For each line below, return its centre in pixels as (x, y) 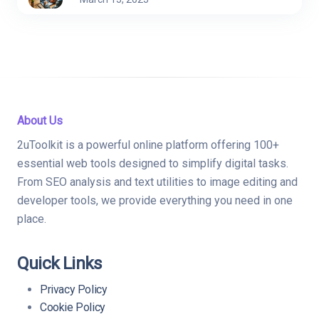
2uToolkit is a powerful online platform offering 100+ (148, 145)
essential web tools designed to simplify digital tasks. (153, 164)
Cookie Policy (73, 308)
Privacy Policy (74, 290)
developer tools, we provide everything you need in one (155, 201)
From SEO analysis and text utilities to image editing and (157, 182)
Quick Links (60, 263)
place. (32, 219)
